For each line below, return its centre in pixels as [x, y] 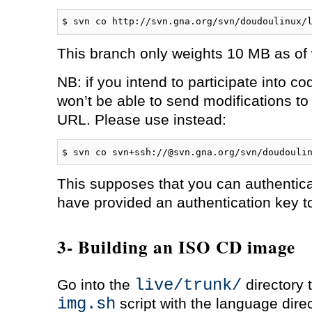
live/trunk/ [188, 285]
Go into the [95, 284]
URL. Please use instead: [141, 120]
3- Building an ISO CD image [176, 247]
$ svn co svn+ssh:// [115, 152]
